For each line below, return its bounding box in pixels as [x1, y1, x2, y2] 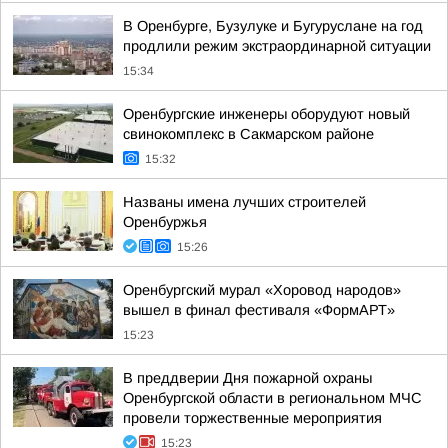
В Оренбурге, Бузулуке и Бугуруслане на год [123, 18, 423, 34]
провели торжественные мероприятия [123, 410, 382, 426]
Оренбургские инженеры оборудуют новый [123, 106, 410, 122]
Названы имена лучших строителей [123, 194, 366, 210]
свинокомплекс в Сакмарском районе [123, 126, 374, 142]
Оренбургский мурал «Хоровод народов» [123, 282, 401, 298]
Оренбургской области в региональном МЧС [123, 390, 422, 406]
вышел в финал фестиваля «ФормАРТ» [123, 302, 395, 318]
